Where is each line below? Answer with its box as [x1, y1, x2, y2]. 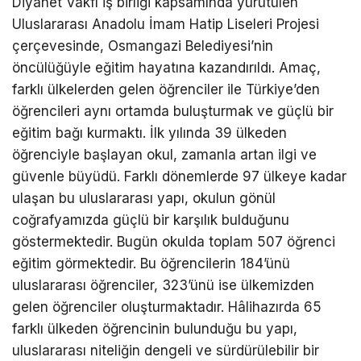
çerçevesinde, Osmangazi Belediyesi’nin [12, 37, 273, 54]
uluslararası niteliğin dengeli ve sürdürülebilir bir [12, 342, 319, 359]
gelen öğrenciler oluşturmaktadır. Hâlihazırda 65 [12, 298, 322, 315]
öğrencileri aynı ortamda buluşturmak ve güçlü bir [12, 102, 334, 119]
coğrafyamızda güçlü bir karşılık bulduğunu [12, 211, 289, 228]
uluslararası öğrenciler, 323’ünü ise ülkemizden [12, 276, 314, 293]
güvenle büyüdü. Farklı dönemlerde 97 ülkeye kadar [12, 168, 346, 185]
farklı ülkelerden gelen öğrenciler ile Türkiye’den [12, 81, 320, 98]
